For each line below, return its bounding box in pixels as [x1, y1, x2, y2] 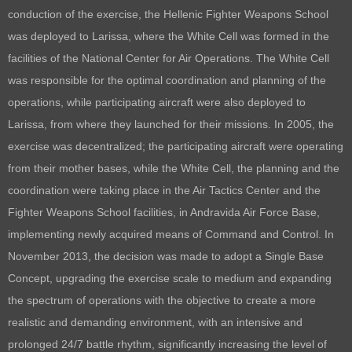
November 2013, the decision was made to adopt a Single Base [8, 249, 324, 262]
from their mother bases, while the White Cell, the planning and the [8, 161, 339, 174]
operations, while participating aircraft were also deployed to [8, 95, 306, 108]
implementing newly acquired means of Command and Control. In [8, 227, 334, 240]
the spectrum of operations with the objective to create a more [8, 293, 316, 306]
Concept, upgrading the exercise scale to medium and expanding [8, 271, 332, 284]
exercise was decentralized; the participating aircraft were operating [8, 139, 343, 152]
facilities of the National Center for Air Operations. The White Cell [8, 51, 329, 64]
